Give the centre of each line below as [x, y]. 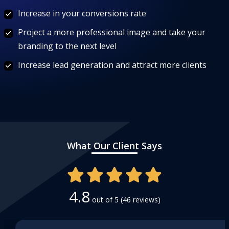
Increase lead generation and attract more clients [112, 65]
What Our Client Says [114, 146]
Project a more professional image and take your [112, 32]
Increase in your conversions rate [82, 13]
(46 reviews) [140, 200]
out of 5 [105, 200]
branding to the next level [67, 46]
